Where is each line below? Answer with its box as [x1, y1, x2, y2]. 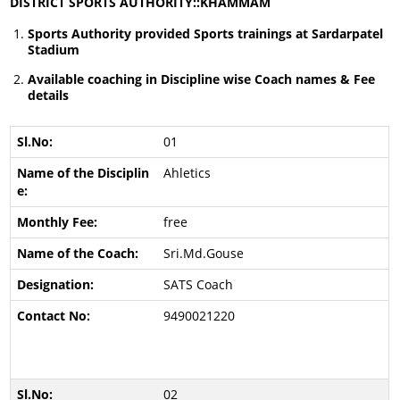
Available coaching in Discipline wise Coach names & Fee [28, 71, 376, 87]
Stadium [28, 41, 80, 58]
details [28, 87, 70, 104]
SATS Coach [162, 276, 233, 293]
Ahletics [162, 164, 211, 181]
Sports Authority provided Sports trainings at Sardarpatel [28, 25, 384, 42]
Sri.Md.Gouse [162, 245, 244, 262]
